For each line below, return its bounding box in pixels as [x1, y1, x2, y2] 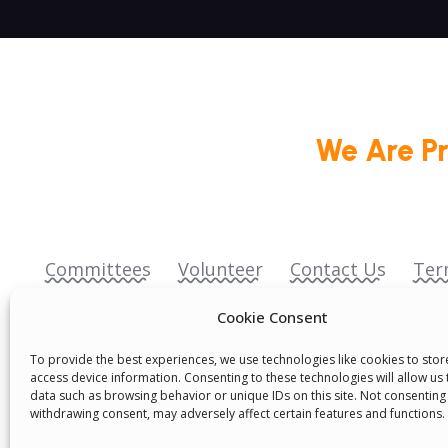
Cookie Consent [217, 307, 329, 327]
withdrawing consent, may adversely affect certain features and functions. [30, 405, 445, 422]
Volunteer [178, 256, 263, 281]
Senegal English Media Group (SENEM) [45, 284, 372, 309]
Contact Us [290, 256, 386, 281]
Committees [45, 256, 151, 281]
